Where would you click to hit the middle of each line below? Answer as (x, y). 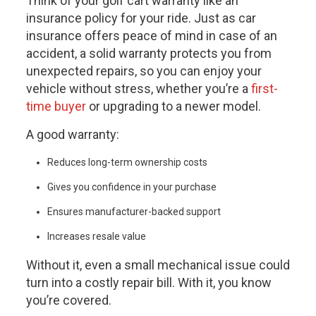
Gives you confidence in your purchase (132, 187)
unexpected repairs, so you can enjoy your (144, 71)
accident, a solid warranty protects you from (148, 54)
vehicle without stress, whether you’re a (138, 89)
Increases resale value (96, 237)
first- (264, 89)
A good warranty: (72, 135)
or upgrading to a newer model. (175, 107)
